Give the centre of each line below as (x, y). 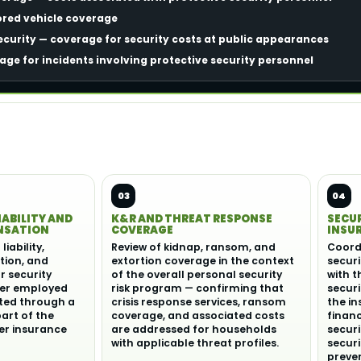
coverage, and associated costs (198, 315)
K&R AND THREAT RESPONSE (192, 219)
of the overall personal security (197, 274)
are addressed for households (194, 329)
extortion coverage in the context (203, 261)
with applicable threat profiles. (195, 343)
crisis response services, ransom (199, 302)
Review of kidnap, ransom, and (193, 247)
